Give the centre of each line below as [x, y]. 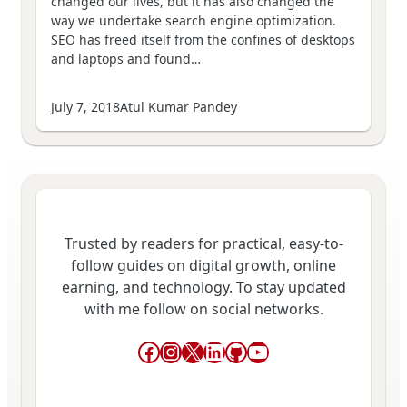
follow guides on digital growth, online [203, 266]
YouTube [291, 351]
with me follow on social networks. [203, 309]
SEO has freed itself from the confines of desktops [203, 40]
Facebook [187, 351]
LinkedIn [248, 351]
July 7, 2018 [85, 107]
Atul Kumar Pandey [179, 107]
